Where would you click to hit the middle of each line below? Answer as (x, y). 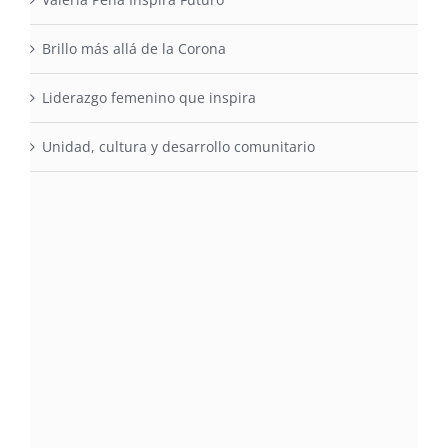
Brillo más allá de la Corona (134, 49)
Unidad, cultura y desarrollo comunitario (178, 147)
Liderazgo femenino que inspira (149, 98)
